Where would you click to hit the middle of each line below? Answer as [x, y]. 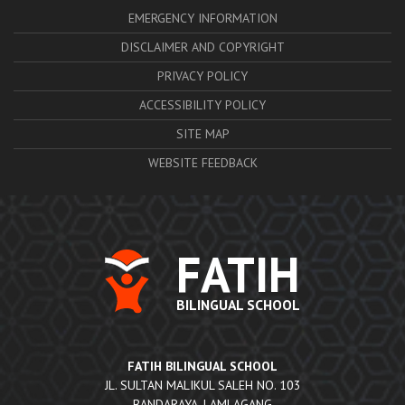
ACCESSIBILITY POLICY [202, 104]
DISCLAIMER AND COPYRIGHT [202, 47]
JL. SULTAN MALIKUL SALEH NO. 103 [202, 386]
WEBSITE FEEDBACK [202, 162]
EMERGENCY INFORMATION [202, 18]
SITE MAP [202, 133]
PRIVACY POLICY [202, 75]
